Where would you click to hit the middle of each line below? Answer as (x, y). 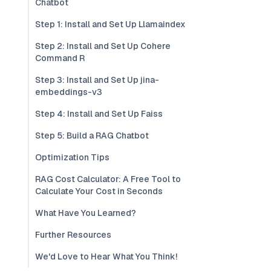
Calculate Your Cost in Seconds (99, 191)
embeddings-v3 (69, 92)
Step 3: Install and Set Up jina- (97, 80)
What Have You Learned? (86, 213)
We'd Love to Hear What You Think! (106, 256)
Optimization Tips (72, 157)
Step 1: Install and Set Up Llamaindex (110, 24)
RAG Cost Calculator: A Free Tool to (108, 179)
